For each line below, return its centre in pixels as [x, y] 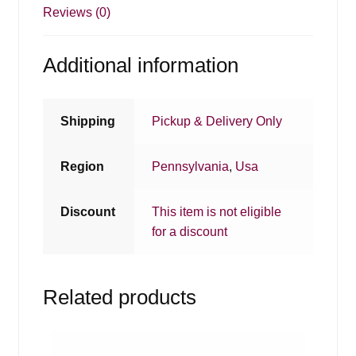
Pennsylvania [191, 167]
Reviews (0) [76, 12]
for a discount [190, 232]
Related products [119, 297]
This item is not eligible [217, 212]
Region [83, 167]
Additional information [140, 66]
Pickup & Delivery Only [217, 122]
